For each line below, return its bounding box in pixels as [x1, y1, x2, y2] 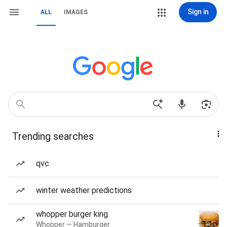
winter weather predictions [36, 185, 132, 195]
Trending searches [12, 130, 94, 142]
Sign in [187, 8, 209, 16]
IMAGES [64, 9, 88, 16]
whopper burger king [36, 209, 108, 219]
